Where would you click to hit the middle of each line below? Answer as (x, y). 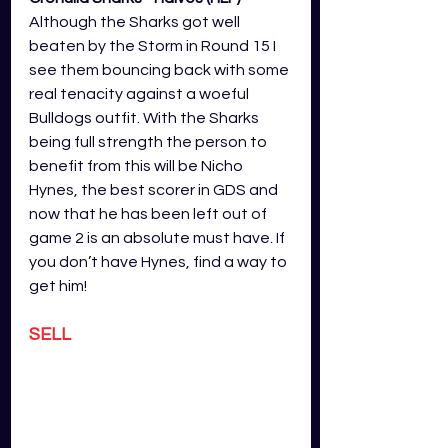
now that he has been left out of (149, 214)
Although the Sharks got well (136, 22)
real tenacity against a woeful (140, 94)
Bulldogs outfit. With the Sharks (145, 118)
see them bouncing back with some (160, 70)
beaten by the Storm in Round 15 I (154, 46)
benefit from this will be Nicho (137, 166)
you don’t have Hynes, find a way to (159, 262)
